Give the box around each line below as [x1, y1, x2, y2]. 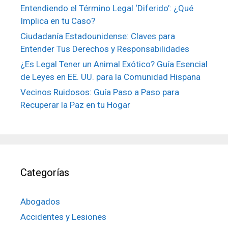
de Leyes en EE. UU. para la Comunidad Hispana [20, 72, 201, 82]
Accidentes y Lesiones [20, 212, 106, 222]
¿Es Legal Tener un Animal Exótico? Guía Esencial [20, 59, 208, 69]
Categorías [20, 166, 69, 179]
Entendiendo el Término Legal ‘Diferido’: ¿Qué [20, 3, 193, 13]
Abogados [20, 196, 60, 207]
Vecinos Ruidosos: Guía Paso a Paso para [20, 87, 179, 97]
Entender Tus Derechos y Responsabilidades [20, 44, 189, 54]
